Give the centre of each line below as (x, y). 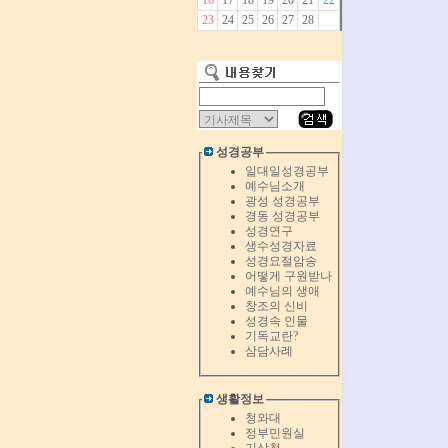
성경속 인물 (276, 321)
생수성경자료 (281, 246)
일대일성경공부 (287, 171)
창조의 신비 (276, 306)
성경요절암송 (281, 261)
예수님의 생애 (282, 291)
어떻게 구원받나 (288, 276)
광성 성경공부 (282, 201)
